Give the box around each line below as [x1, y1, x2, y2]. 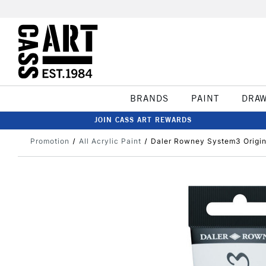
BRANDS [129, 93, 169, 104]
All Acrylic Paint [78, 137, 141, 145]
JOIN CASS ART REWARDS [94, 115, 192, 124]
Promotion [30, 137, 69, 145]
